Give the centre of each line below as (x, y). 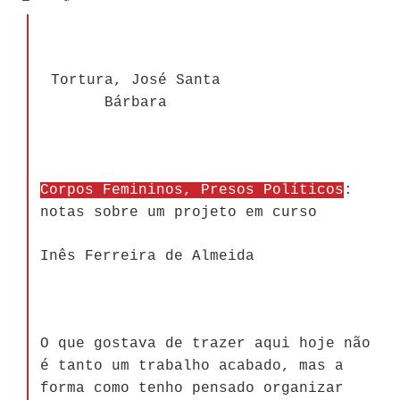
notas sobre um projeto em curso (179, 212)
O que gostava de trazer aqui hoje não (205, 343)
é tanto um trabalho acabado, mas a (192, 366)
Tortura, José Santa (135, 80)
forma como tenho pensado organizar (192, 388)
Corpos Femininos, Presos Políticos (192, 190)
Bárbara (135, 102)
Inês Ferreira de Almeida (147, 256)
